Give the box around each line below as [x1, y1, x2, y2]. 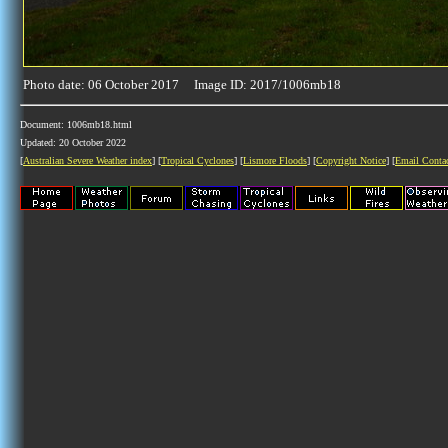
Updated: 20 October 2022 [20, 137, 126, 148]
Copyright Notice [316, 155, 386, 166]
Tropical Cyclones [161, 155, 234, 166]
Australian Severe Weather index [23, 155, 152, 166]
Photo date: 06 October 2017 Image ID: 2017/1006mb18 [23, 77, 341, 92]
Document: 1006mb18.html [20, 119, 132, 130]
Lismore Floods [243, 155, 307, 166]
